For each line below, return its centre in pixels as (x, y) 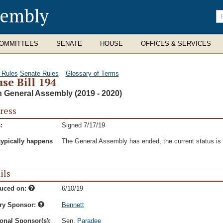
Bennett (73, 205)
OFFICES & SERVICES (176, 44)
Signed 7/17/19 (83, 125)
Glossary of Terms (92, 73)
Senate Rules (39, 73)
